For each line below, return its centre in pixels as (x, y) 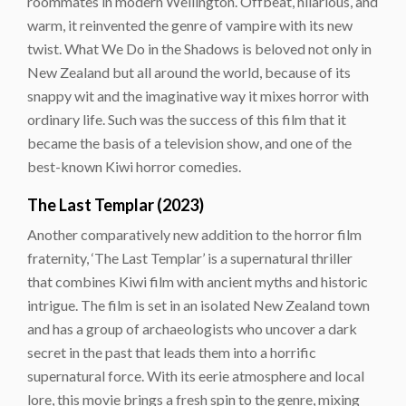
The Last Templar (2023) (116, 204)
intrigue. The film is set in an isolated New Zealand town (198, 304)
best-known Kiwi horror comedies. (134, 166)
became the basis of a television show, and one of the (189, 142)
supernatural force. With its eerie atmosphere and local (196, 375)
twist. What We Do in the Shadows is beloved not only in (199, 48)
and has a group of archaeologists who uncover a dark (192, 328)
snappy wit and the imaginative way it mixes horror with (198, 95)
